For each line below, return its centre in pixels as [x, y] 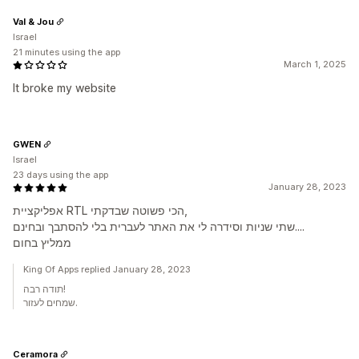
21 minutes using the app [67, 52]
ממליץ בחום [42, 243]
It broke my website [65, 88]
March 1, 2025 [315, 65]
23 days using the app [61, 175]
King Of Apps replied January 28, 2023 [107, 270]
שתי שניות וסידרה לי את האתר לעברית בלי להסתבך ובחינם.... [300, 227]
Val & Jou [33, 21]
